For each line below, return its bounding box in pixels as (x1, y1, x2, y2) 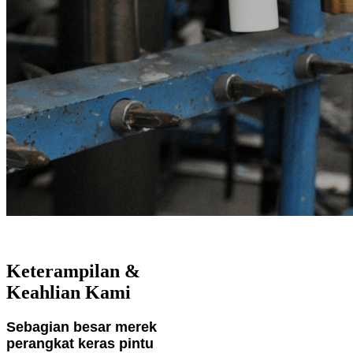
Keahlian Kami (6, 282, 131, 303)
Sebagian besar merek (6, 319, 157, 336)
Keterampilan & (6, 261, 140, 282)
